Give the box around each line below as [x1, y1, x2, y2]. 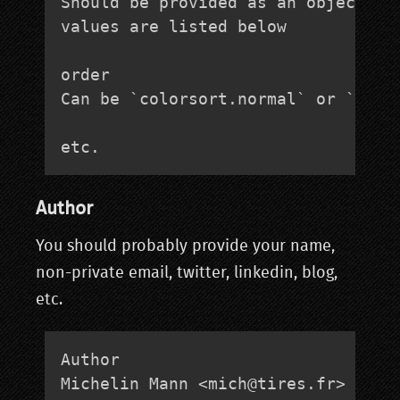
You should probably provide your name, [36, 238, 335, 255]
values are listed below [61, 17, 287, 37]
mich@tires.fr [208, 374, 336, 394]
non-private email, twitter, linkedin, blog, [36, 265, 337, 282]
